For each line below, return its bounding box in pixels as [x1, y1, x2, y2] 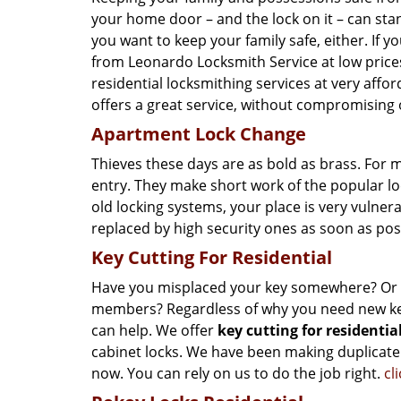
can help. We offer [91, 320, 218, 340]
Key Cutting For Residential [91, 245, 332, 269]
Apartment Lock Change [91, 122, 306, 146]
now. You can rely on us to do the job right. [91, 363, 384, 383]
